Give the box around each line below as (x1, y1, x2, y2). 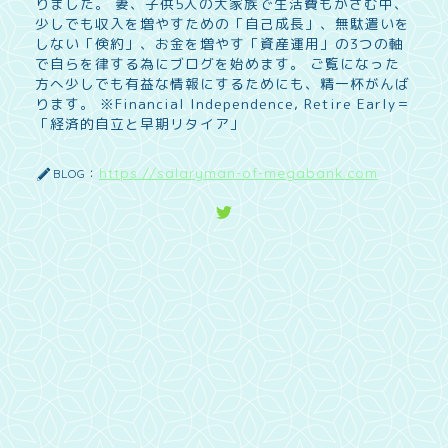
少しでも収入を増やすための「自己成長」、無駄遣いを (35, 13, 410, 33)
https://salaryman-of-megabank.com (99, 163, 378, 181)
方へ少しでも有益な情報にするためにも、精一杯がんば (35, 73, 410, 93)
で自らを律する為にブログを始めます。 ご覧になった (35, 53, 400, 73)
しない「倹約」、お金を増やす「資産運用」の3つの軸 (35, 33, 404, 53)
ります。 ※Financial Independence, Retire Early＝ (35, 93, 411, 113)
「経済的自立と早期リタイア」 (35, 113, 245, 133)
